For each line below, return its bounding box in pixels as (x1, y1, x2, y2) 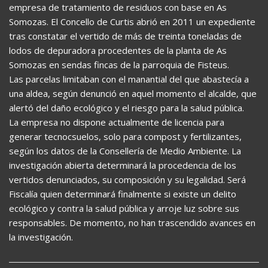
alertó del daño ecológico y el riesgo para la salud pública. (9, 101, 244, 114)
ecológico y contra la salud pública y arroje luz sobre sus (9, 202, 239, 214)
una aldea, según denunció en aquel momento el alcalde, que (9, 87, 257, 99)
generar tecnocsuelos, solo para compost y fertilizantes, (9, 130, 242, 142)
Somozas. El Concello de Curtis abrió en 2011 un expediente (9, 15, 255, 28)
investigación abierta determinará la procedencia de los (9, 159, 236, 171)
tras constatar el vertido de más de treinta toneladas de (9, 29, 242, 42)
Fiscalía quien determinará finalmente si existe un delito (9, 187, 236, 200)
